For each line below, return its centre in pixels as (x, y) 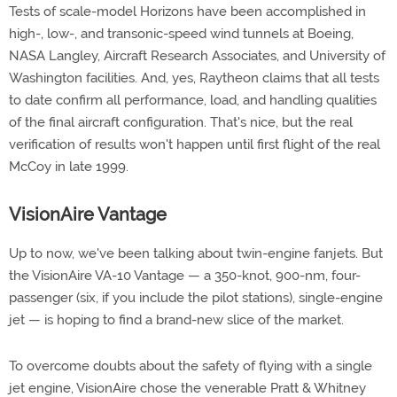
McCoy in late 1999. (69, 167)
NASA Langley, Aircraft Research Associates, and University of (197, 56)
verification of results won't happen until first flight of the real (195, 144)
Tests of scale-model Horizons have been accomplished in (187, 12)
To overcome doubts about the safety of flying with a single (191, 366)
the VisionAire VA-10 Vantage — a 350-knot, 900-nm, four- (185, 276)
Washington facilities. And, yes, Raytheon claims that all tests (194, 78)
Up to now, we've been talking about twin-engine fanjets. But (196, 253)
